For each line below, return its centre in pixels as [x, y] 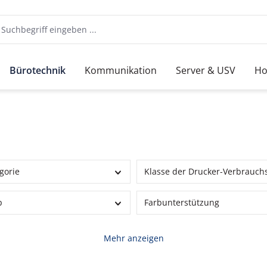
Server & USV [206, 70]
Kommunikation [121, 70]
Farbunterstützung [182, 203]
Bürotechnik [38, 70]
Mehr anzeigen [133, 238]
